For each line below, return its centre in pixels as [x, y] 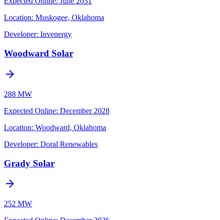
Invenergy [56, 34]
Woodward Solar [39, 54]
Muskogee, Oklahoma [70, 18]
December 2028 [85, 110]
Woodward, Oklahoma [71, 127]
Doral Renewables [69, 144]
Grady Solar [29, 163]
